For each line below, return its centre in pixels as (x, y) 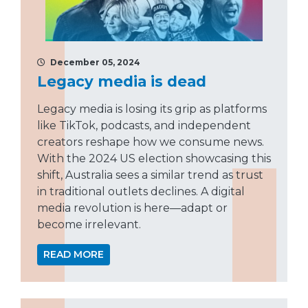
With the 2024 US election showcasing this (154, 159)
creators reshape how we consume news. (151, 142)
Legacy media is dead (122, 81)
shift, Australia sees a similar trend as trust (150, 175)
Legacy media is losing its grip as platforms (152, 109)
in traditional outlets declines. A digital (141, 192)
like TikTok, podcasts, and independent (144, 126)
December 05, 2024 (94, 63)
